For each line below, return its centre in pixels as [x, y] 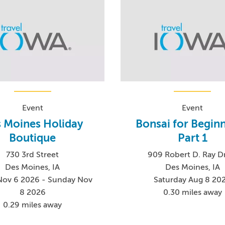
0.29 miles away [33, 205]
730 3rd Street [33, 154]
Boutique [33, 138]
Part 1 [192, 138]
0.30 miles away [192, 192]
